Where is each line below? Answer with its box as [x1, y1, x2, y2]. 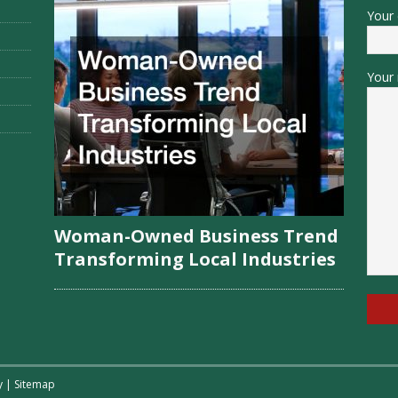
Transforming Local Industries [53, 247, 336, 272]
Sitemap [14, 377, 55, 393]
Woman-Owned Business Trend [53, 224, 338, 249]
